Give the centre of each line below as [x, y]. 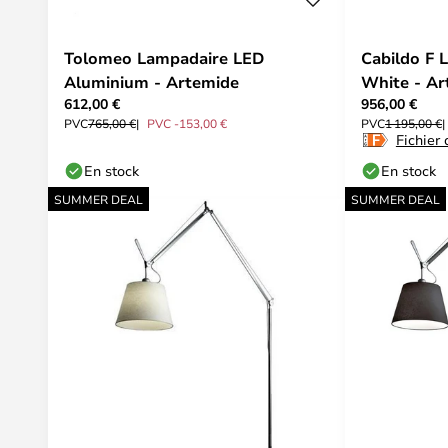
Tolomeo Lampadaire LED [164, 58]
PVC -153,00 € [187, 123]
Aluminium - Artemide [151, 82]
